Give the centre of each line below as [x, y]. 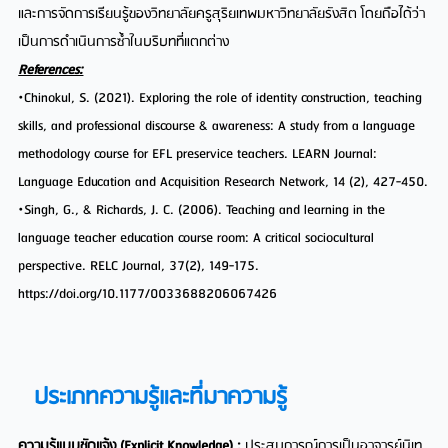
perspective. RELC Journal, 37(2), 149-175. [139, 266]
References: [51, 70]
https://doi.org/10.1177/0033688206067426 [148, 294]
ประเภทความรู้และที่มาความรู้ [161, 398]
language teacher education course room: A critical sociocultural [196, 238]
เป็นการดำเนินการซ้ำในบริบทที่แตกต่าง [124, 42]
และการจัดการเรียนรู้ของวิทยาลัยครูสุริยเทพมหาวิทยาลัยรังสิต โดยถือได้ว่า [222, 14]
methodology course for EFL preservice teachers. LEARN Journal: [198, 154]
